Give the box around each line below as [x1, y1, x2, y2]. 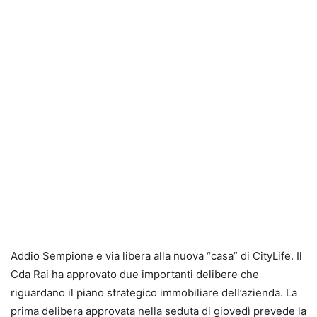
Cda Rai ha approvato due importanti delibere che [11, 267, 259, 282]
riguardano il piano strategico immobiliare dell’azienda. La [11, 286, 297, 300]
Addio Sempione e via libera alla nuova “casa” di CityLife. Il [11, 249, 302, 263]
